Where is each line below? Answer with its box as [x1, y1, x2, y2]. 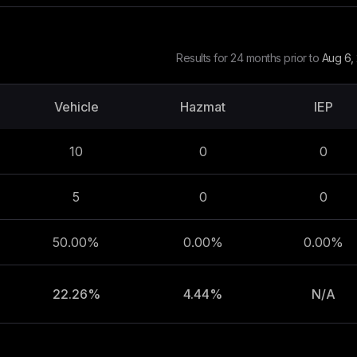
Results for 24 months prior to [176, 51, 322, 65]
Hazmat [180, 99, 226, 115]
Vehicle [53, 99, 99, 115]
